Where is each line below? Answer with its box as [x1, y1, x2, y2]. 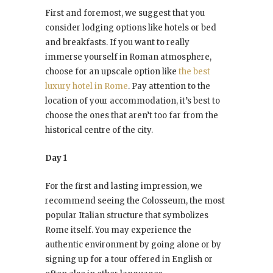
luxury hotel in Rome [45, 81, 128, 92]
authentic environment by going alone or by [45, 239, 221, 250]
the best [179, 66, 210, 77]
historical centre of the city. [45, 125, 153, 136]
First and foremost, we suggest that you [45, 8, 205, 19]
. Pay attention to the [128, 81, 210, 92]
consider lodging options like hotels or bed [45, 23, 216, 34]
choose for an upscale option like [45, 66, 179, 77]
